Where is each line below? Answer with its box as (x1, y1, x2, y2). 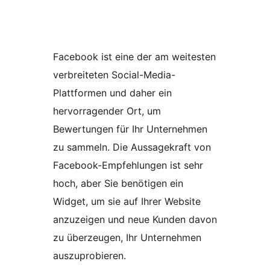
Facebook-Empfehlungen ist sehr (53, 159, 203, 171)
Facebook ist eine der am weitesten (53, 50, 216, 63)
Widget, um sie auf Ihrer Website (53, 195, 201, 207)
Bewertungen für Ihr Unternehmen (53, 122, 207, 135)
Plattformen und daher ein (53, 86, 172, 99)
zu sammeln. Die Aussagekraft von (53, 140, 211, 153)
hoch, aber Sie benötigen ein (53, 177, 183, 189)
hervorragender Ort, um (53, 104, 161, 117)
